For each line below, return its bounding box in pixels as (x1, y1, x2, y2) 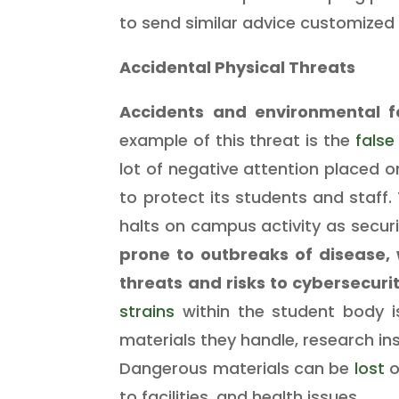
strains (119, 299, 175, 322)
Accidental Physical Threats (119, 55, 356, 78)
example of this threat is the (119, 128, 355, 151)
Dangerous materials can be (119, 356, 354, 379)
